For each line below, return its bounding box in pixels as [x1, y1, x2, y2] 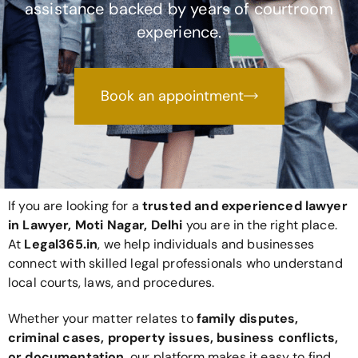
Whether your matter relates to [8, 309, 197, 327]
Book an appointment [100, 86, 244, 105]
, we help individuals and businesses [97, 235, 315, 253]
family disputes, [196, 309, 299, 327]
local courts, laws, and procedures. [8, 273, 215, 291]
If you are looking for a [8, 197, 142, 214]
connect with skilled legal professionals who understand [8, 254, 343, 272]
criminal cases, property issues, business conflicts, [8, 328, 339, 346]
